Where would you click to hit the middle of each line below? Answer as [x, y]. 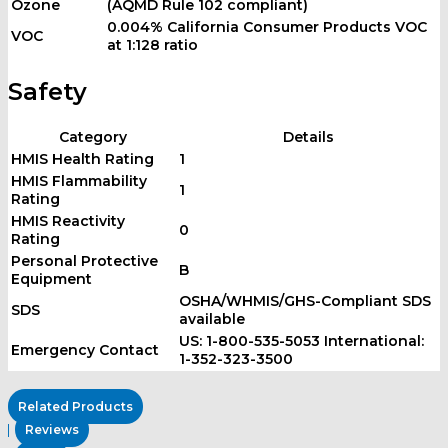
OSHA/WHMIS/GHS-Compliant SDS [305, 301]
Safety [47, 91]
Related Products [75, 407]
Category [93, 137]
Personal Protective [84, 261]
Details [308, 137]
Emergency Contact [85, 350]
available [212, 319]
